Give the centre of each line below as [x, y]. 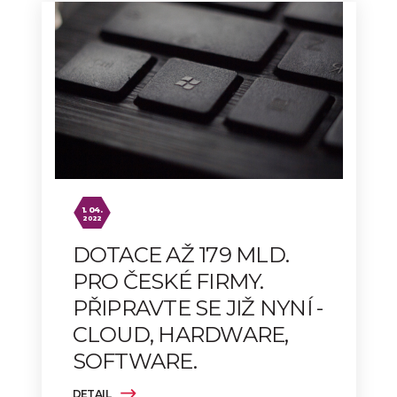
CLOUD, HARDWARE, [180, 335]
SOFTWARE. [134, 362]
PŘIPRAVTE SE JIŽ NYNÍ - [198, 308]
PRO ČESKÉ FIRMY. [168, 282]
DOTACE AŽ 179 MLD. [180, 255]
